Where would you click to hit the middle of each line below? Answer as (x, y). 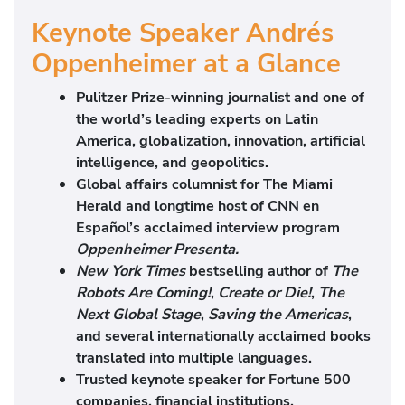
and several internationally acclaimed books (224, 336)
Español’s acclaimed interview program (208, 228)
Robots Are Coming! (144, 293)
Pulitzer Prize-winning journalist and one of (221, 98)
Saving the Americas (278, 315)
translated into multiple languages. (194, 358)
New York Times (133, 271)
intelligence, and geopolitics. (173, 163)
